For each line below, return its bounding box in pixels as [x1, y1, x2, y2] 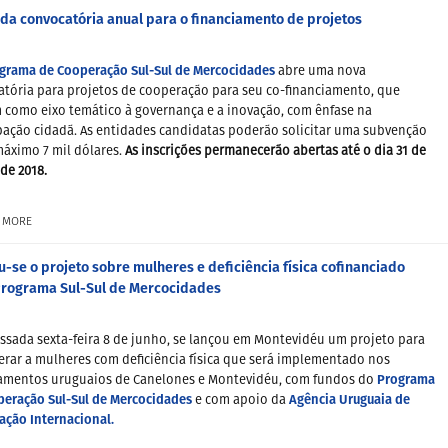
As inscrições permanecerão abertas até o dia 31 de [125, 144, 426, 158]
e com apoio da [192, 394, 289, 408]
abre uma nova [275, 64, 366, 78]
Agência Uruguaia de [289, 390, 410, 412]
